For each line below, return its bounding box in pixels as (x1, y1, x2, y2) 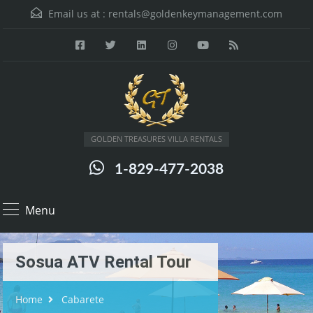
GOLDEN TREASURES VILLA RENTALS (91, 133, 222, 144)
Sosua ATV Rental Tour (15, 252, 191, 272)
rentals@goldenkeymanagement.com (108, 7, 282, 20)
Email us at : (45, 7, 108, 20)
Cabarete (61, 292, 104, 306)
